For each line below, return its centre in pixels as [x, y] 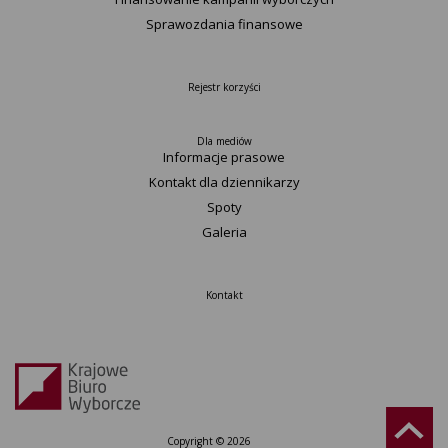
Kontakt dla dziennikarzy [224, 182]
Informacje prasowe [224, 157]
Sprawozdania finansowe [224, 24]
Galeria [224, 232]
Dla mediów [224, 141]
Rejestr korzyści [224, 87]
